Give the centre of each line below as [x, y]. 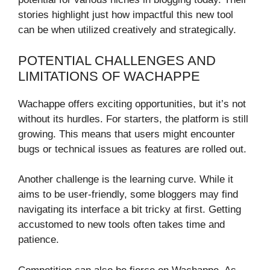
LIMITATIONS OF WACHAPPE [109, 76]
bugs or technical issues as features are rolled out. [132, 149]
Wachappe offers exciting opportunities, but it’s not [132, 104]
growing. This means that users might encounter [127, 134]
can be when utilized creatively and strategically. [127, 30]
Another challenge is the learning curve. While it [126, 180]
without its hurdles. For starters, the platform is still [133, 119]
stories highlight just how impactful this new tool [126, 15]
